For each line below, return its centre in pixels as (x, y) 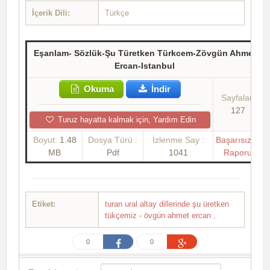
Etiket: (44, 204)
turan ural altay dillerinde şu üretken (167, 204)
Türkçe (117, 13)
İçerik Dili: (51, 13)
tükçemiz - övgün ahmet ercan (159, 216)
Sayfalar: (238, 98)
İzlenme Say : (178, 140)
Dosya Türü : (113, 140)
